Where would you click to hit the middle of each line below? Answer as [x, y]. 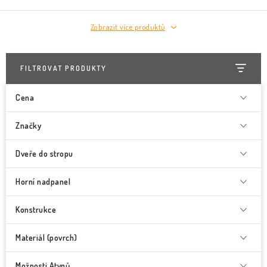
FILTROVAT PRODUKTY [63, 68]
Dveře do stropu [44, 153]
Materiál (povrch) [46, 237]
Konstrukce [36, 209]
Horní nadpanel [43, 181]
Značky [28, 125]
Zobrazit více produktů [128, 27]
